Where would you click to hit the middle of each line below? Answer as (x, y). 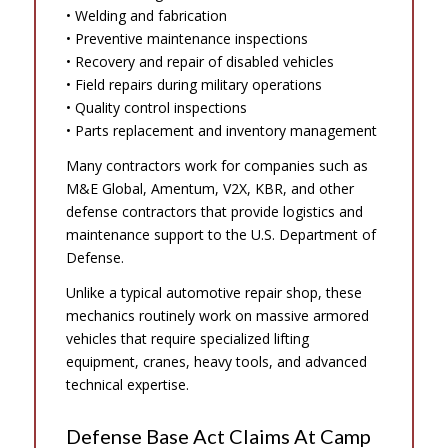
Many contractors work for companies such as (216, 166)
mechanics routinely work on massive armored (217, 316)
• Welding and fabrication (146, 16)
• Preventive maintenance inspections (186, 39)
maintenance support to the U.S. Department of (220, 235)
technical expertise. (127, 385)
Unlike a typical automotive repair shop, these (213, 293)
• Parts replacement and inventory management (221, 131)
